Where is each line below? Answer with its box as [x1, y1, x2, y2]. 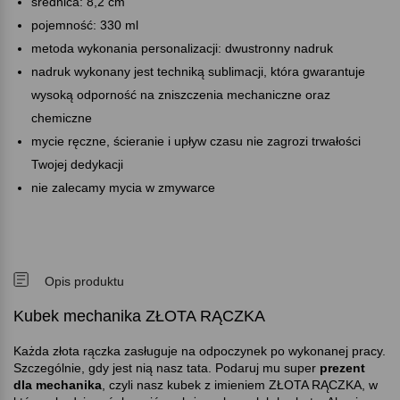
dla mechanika [13, 377, 102, 392]
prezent [320, 360, 365, 375]
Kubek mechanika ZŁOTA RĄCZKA [13, 306, 270, 325]
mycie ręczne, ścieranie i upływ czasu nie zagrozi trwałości [31, 133, 361, 148]
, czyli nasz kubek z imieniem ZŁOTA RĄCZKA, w [102, 377, 378, 392]
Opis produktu [45, 273, 124, 288]
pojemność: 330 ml [31, 17, 138, 32]
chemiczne [31, 110, 92, 125]
